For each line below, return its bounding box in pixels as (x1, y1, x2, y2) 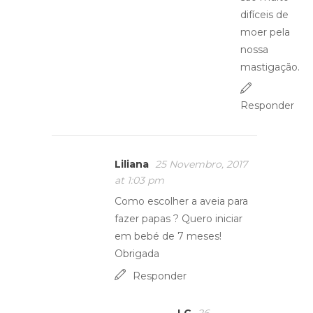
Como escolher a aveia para (115, 195, 248, 208)
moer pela (240, 26, 290, 38)
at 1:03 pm (115, 174, 164, 187)
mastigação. (240, 61, 300, 73)
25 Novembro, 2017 (155, 158, 247, 170)
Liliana (115, 158, 149, 170)
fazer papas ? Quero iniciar (115, 212, 242, 225)
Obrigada (115, 247, 159, 260)
